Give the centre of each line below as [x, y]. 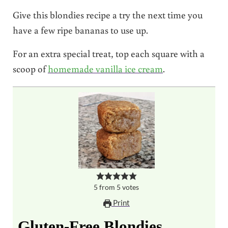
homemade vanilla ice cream [105, 68]
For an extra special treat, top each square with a [108, 53]
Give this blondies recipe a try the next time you [107, 14]
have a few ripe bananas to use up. [80, 30]
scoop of [30, 68]
